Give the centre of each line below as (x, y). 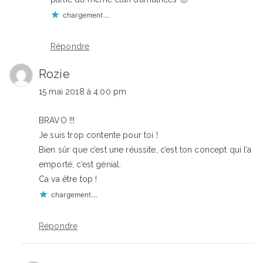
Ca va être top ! (68, 179)
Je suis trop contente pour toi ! (98, 135)
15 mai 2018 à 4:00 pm (83, 92)
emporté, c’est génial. (80, 165)
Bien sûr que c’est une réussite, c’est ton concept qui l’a (145, 150)
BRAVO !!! (57, 121)
